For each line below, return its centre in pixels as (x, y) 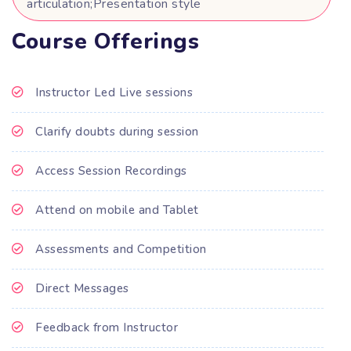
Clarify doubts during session (117, 131)
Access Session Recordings (111, 170)
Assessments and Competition (121, 249)
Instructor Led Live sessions (114, 92)
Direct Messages (82, 288)
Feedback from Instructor (107, 327)
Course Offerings (105, 41)
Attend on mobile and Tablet (117, 210)
